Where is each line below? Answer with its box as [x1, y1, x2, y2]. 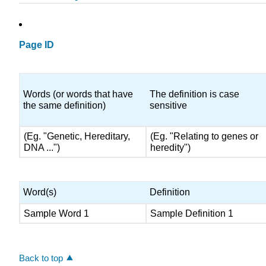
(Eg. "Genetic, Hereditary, [24, 131, 131, 142]
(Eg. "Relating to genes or [150, 131, 259, 142]
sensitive [150, 100, 188, 111]
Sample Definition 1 [150, 208, 236, 218]
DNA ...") [24, 142, 61, 153]
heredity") [150, 142, 191, 153]
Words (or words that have [23, 89, 134, 100]
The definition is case [150, 89, 240, 100]
